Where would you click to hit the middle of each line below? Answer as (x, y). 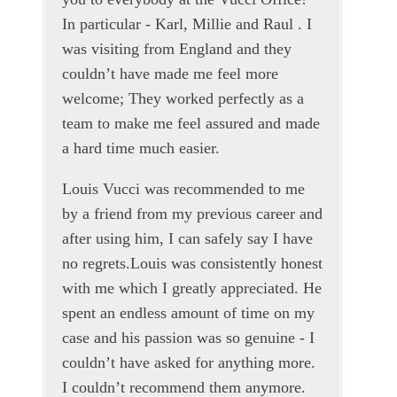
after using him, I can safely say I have (187, 238)
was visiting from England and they (177, 49)
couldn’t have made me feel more (170, 74)
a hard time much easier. (141, 148)
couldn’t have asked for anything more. (189, 362)
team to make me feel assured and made (191, 123)
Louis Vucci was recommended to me (183, 189)
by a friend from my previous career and (192, 214)
